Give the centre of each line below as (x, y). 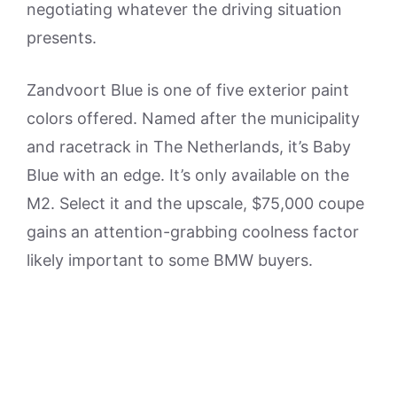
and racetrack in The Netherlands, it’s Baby (189, 146)
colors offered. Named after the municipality (193, 118)
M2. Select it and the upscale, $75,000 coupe (195, 203)
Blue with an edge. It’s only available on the (188, 175)
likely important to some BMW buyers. (170, 260)
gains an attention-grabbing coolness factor (193, 231)
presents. (62, 37)
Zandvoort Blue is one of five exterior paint (188, 90)
